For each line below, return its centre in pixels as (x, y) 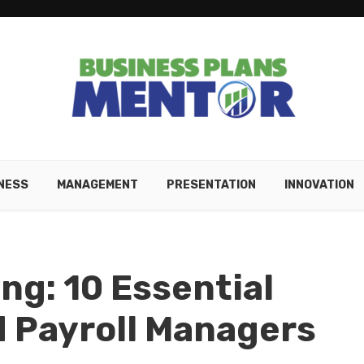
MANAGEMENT (97, 185)
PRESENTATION (211, 185)
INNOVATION (319, 185)
